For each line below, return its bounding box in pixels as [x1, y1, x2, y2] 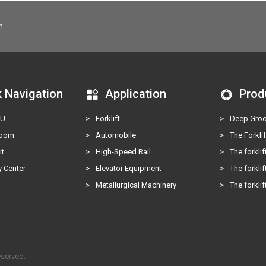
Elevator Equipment [96, 163, 162, 173]
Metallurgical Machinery [96, 180, 177, 189]
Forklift [96, 113, 121, 123]
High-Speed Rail [96, 147, 151, 156]
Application [105, 86, 167, 101]
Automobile [96, 130, 137, 140]
